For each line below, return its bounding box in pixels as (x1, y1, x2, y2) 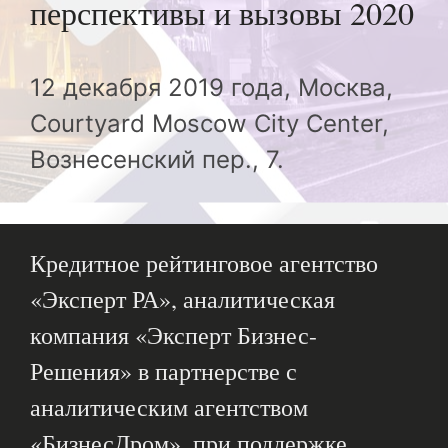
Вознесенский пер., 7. (30, 145, 284, 175)
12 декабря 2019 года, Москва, (30, 73, 393, 103)
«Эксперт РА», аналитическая (30, 283, 335, 316)
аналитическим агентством (30, 391, 308, 424)
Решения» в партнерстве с (30, 355, 297, 388)
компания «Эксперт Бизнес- (30, 319, 317, 352)
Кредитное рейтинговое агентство (30, 247, 378, 280)
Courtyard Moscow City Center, (30, 109, 389, 139)
